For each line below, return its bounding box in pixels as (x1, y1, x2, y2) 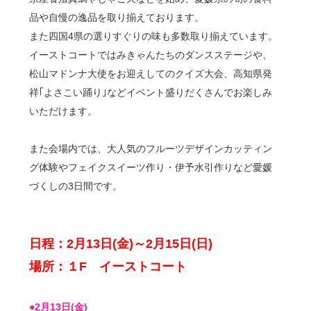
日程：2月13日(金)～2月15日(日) (29, 237, 213, 251)
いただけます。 (29, 106, 98, 117)
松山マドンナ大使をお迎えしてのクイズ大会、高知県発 (29, 68, 273, 80)
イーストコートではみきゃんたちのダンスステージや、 (29, 49, 273, 61)
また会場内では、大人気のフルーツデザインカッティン (29, 143, 273, 155)
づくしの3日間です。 (29, 180, 123, 192)
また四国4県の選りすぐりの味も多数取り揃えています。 (29, 31, 278, 42)
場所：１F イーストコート (29, 260, 187, 274)
